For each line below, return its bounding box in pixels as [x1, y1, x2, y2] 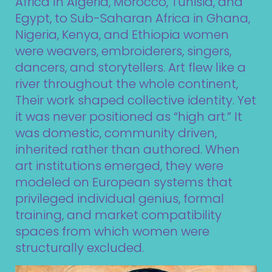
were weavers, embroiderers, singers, [15, 42, 231, 60]
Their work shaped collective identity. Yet [15, 92, 256, 109]
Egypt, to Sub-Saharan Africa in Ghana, [15, 10, 250, 27]
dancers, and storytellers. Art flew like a [15, 59, 246, 76]
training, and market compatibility [15, 206, 222, 224]
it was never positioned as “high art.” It [15, 108, 242, 126]
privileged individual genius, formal [15, 190, 224, 208]
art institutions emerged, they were [15, 157, 223, 175]
